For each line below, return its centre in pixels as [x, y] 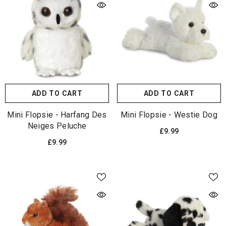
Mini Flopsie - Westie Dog [169, 115]
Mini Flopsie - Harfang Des [57, 115]
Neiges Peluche [57, 126]
